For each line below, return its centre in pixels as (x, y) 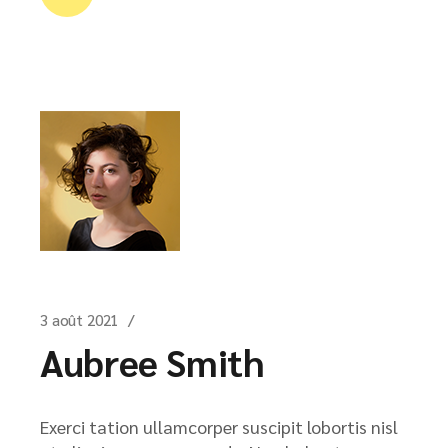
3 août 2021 (79, 319)
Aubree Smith (152, 361)
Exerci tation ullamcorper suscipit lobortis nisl (219, 426)
